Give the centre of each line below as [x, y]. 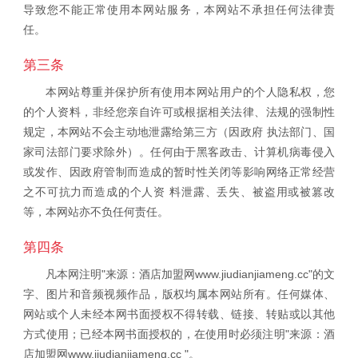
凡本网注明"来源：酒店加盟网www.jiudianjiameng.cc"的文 [190, 274]
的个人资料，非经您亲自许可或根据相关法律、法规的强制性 [179, 111]
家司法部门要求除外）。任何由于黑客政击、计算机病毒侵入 [179, 151]
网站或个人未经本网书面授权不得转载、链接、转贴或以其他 [179, 314]
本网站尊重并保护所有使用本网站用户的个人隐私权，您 [190, 91]
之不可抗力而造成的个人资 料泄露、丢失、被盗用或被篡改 [179, 191]
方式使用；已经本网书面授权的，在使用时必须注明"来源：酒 [179, 334]
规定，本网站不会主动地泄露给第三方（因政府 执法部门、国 [179, 131]
